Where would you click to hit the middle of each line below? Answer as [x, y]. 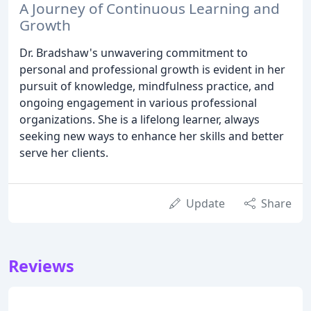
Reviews [41, 266]
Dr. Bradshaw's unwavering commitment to [134, 52]
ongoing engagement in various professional [138, 102]
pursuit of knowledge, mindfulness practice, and [147, 86]
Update [205, 203]
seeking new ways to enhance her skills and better [152, 136]
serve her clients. [64, 152]
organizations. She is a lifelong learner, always [140, 119]
